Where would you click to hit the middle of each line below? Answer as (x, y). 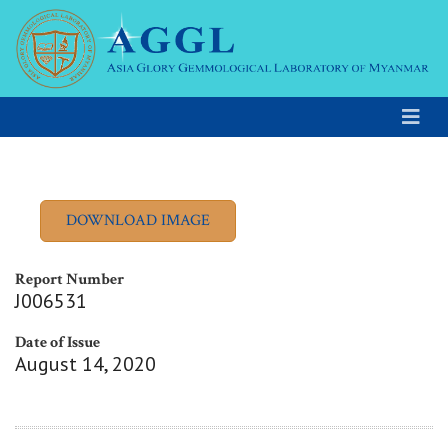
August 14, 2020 (85, 364)
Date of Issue (57, 343)
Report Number (69, 280)
